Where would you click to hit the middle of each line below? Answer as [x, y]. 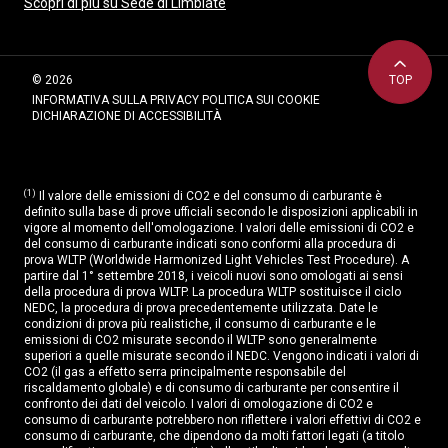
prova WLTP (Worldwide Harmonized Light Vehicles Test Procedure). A [216, 260]
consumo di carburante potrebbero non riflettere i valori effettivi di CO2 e [222, 420]
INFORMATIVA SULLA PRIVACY [117, 100]
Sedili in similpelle [119, 54]
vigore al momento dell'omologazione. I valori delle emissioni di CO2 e [219, 228]
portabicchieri [107, 110]
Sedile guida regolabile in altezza [167, 18]
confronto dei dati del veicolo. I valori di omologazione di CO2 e [198, 404]
